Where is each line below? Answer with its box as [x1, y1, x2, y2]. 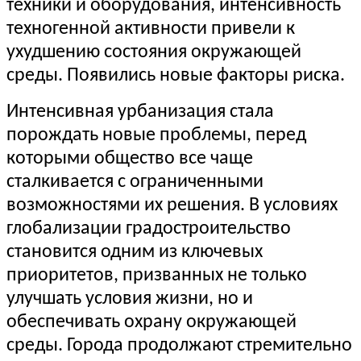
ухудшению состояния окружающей [6, 43, 301, 63]
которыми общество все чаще [6, 149, 253, 169]
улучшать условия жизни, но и [6, 289, 253, 309]
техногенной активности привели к [6, 19, 295, 39]
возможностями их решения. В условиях [6, 196, 338, 216]
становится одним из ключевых [6, 243, 263, 263]
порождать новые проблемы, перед [6, 126, 306, 146]
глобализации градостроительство [6, 219, 291, 239]
